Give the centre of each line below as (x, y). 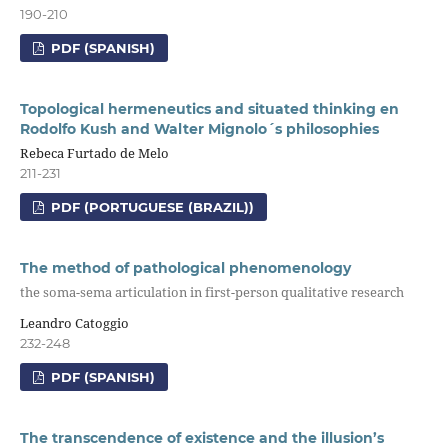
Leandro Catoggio (74, 323)
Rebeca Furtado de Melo (94, 153)
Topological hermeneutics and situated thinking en (209, 108)
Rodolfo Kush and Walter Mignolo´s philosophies (199, 128)
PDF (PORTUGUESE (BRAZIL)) (151, 207)
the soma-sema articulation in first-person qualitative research (211, 291)
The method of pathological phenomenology (185, 268)
